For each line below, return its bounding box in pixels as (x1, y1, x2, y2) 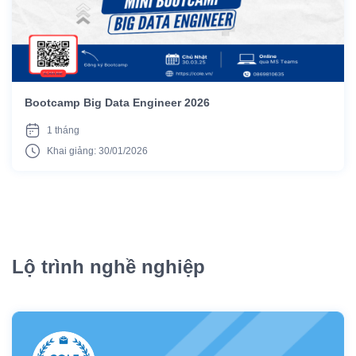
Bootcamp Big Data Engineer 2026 (25, 96, 210, 110)
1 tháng (47, 125, 79, 137)
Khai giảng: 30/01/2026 (47, 145, 148, 157)
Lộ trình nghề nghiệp (12, 256, 205, 278)
